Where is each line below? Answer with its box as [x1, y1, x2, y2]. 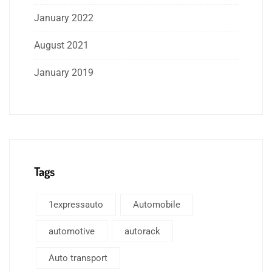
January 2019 [34, 67, 93, 79]
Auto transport [49, 253, 107, 264]
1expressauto [49, 199, 103, 211]
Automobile [133, 199, 180, 211]
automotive [49, 226, 95, 237]
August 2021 [34, 39, 89, 52]
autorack [124, 226, 160, 237]
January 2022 [34, 12, 93, 24]
